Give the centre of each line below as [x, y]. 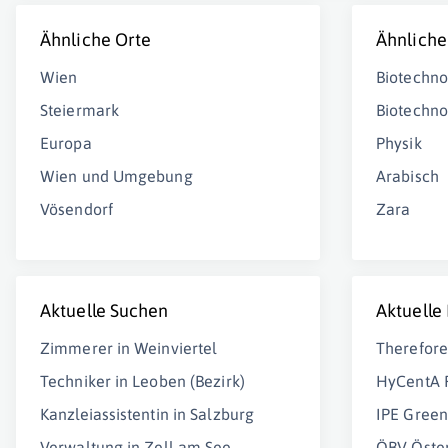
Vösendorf [76, 209]
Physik [399, 143]
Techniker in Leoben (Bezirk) [142, 381]
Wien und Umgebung [116, 176]
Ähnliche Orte [96, 39]
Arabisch [407, 176]
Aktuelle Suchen [104, 310]
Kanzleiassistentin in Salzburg [147, 414]
